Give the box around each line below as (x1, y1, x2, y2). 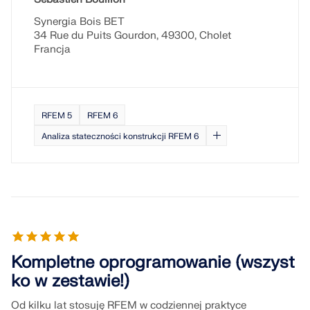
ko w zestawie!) (11, 271, 129, 292)
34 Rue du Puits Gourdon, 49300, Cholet (34, 29, 231, 42)
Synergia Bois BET (34, 15, 125, 28)
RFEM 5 (42, 110, 72, 121)
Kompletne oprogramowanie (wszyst (11, 252, 295, 273)
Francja (34, 43, 71, 56)
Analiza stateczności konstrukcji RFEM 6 (42, 131, 199, 142)
